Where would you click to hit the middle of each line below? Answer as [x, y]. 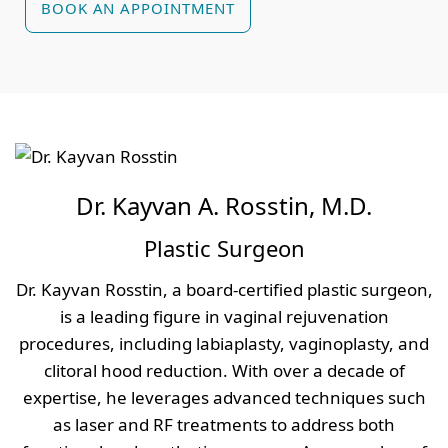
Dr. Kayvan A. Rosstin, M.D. [224, 205]
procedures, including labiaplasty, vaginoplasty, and [224, 343]
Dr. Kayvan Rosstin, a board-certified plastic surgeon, [224, 289]
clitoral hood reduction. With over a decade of [224, 370]
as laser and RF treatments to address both [224, 424]
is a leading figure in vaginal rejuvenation [224, 316]
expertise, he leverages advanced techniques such [224, 397]
